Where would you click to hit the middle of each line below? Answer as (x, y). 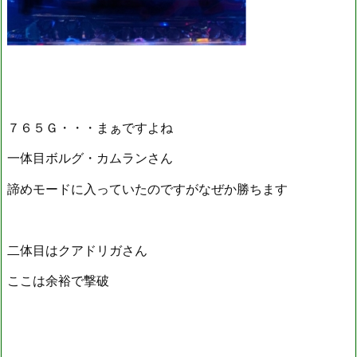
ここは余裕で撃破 (58, 280)
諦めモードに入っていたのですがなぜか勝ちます (147, 188)
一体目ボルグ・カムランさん (90, 158)
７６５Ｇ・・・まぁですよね (90, 127)
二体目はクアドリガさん (77, 250)
